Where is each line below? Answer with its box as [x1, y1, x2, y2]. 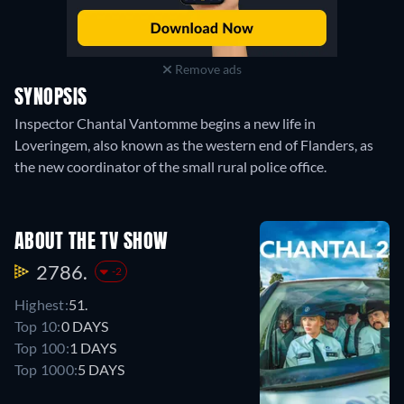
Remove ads [171, 61, 242, 78]
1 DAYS [69, 338, 116, 356]
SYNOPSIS [14, 88, 87, 109]
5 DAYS [78, 360, 125, 378]
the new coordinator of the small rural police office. [14, 158, 326, 176]
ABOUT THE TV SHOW [14, 232, 169, 252]
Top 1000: [14, 360, 78, 378]
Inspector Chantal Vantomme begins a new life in [14, 115, 316, 133]
